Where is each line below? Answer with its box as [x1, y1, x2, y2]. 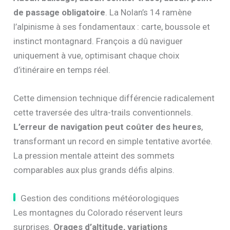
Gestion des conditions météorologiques [21, 193, 180, 203]
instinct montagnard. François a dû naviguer [13, 35, 183, 46]
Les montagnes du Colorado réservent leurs [13, 207, 183, 218]
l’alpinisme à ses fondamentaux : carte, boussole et [13, 21, 210, 32]
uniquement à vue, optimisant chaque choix [13, 50, 180, 61]
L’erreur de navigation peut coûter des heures [13, 121, 202, 132]
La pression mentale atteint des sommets [13, 150, 175, 161]
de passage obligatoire [13, 7, 106, 17]
